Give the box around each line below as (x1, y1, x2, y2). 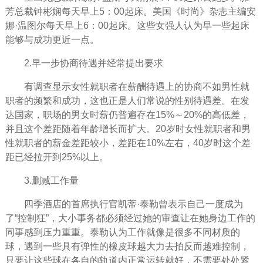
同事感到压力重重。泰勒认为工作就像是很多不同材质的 (5, 227, 240, 237)
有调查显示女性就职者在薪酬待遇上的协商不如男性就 (23, 81, 249, 92)
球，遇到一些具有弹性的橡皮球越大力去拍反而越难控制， (5, 241, 249, 251)
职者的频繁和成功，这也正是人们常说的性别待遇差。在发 (5, 95, 249, 106)
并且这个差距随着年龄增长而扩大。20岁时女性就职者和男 (5, 123, 251, 134)
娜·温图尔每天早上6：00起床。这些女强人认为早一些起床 (5, 20, 249, 31)
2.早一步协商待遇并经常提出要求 (23, 58, 163, 68)
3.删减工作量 (23, 175, 79, 186)
